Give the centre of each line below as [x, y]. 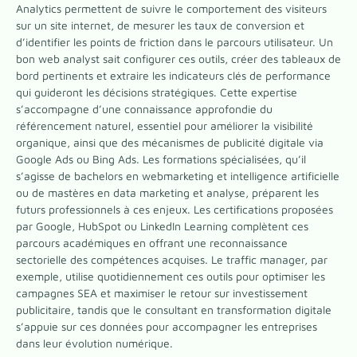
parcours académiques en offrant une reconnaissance [152, 243]
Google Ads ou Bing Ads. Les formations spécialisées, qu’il [161, 159]
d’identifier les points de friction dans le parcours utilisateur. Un [175, 42]
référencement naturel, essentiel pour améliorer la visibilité [165, 126]
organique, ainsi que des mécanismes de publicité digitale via [170, 143]
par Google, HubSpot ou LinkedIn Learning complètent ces [162, 226]
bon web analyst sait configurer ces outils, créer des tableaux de [178, 59]
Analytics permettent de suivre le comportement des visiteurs [171, 9]
